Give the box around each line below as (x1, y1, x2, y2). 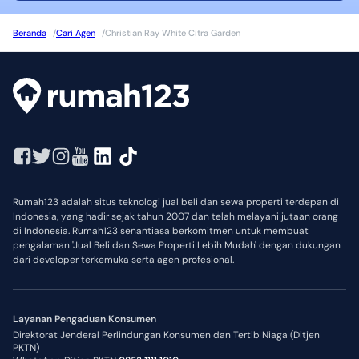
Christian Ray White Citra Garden (105, 27, 240, 39)
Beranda (13, 27, 46, 39)
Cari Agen (56, 27, 95, 39)
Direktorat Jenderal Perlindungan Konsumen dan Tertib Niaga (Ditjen (13, 329, 320, 342)
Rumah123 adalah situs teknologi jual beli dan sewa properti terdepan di (13, 196, 339, 209)
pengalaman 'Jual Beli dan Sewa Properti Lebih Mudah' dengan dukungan (13, 239, 341, 252)
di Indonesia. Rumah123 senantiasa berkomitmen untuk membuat (13, 224, 309, 238)
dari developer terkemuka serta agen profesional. (13, 253, 234, 267)
